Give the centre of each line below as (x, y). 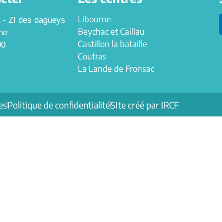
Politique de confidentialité (59, 105)
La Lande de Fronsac (116, 68)
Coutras (92, 56)
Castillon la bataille (112, 44)
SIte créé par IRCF (145, 105)
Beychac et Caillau (111, 31)
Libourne (94, 19)
